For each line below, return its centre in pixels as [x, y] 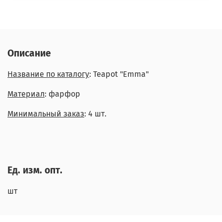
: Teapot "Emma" [119, 74]
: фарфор [62, 94]
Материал [26, 94]
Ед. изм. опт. [35, 170]
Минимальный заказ [46, 114]
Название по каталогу [48, 74]
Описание [29, 54]
